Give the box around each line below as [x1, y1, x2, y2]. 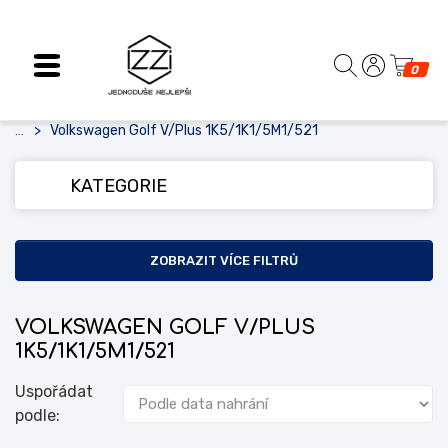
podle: [15, 406, 60, 425]
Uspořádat [15, 382, 93, 401]
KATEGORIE [70, 175, 167, 197]
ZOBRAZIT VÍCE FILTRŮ [150, 253, 298, 268]
